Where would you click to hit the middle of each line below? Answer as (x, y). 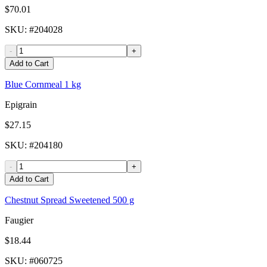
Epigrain (21, 105)
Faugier (19, 221)
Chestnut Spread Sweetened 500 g (69, 200)
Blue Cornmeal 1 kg (43, 85)
